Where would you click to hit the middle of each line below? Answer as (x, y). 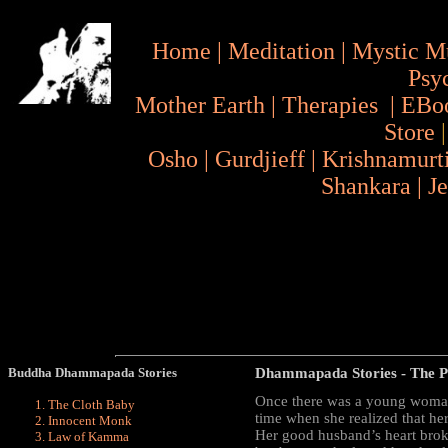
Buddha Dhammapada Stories (92, 372)
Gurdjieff (260, 159)
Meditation (281, 51)
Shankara (366, 186)
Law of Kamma (88, 436)
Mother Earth (200, 105)
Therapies (330, 105)
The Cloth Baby (91, 404)
